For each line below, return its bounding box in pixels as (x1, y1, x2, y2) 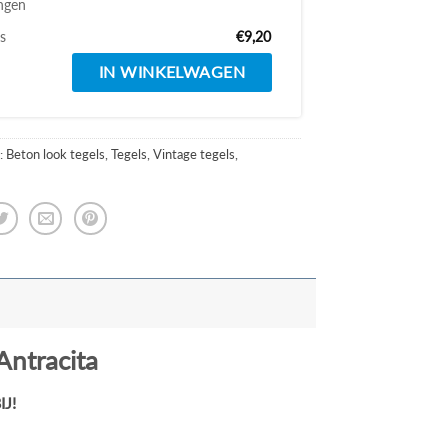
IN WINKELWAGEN (98, 62, 246, 81)
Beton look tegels (6, 145, 106, 162)
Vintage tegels (153, 145, 236, 162)
